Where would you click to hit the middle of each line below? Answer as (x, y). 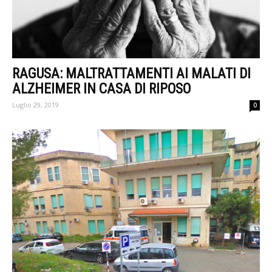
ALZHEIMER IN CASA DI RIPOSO (101, 89)
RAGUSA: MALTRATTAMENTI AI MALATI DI (131, 73)
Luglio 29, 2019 (36, 104)
